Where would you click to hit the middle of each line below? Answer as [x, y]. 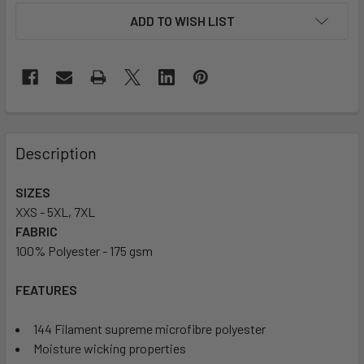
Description [56, 153]
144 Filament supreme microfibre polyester [149, 329]
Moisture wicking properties [110, 349]
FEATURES [46, 290]
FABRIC [37, 232]
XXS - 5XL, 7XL [55, 212]
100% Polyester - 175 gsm [84, 251]
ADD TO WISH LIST [182, 21]
